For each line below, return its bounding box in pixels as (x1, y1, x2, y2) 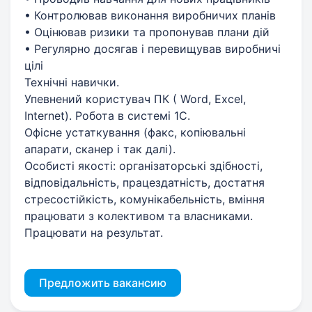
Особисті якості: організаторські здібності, (24, 158, 263, 173)
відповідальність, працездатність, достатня (24, 175, 265, 189)
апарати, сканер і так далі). (24, 141, 175, 156)
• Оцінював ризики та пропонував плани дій (24, 24, 270, 39)
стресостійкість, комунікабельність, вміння (24, 192, 265, 206)
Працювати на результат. (24, 225, 163, 240)
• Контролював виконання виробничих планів (24, 8, 276, 22)
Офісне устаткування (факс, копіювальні (24, 125, 246, 139)
